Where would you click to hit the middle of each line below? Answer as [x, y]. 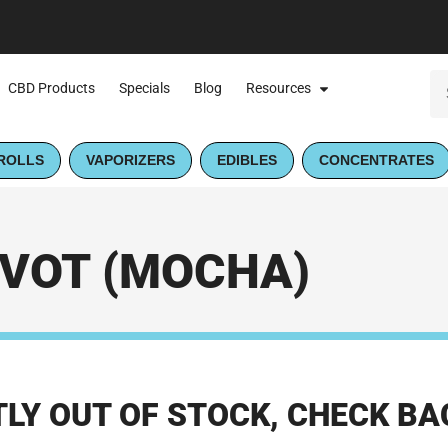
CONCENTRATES [376, 160]
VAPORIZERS [130, 160]
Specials [144, 89]
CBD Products [51, 89]
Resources [278, 89]
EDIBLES [247, 160]
